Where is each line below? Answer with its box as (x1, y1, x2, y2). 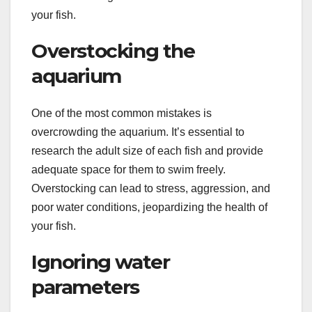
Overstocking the (31, 38, 195, 63)
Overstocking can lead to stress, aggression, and (31, 182, 270, 195)
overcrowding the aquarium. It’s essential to (31, 126, 244, 139)
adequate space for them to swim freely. (31, 164, 226, 176)
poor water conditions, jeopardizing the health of (31, 201, 267, 214)
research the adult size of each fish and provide (31, 145, 263, 157)
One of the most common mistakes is (31, 107, 212, 120)
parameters (31, 275, 140, 299)
